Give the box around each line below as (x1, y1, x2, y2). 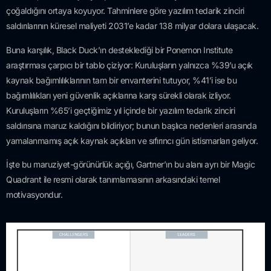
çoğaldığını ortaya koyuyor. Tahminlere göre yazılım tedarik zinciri (6, 5, 244, 16)
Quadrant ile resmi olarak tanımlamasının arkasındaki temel (6, 174, 220, 184)
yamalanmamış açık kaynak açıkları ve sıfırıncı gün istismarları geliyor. (6, 135, 258, 146)
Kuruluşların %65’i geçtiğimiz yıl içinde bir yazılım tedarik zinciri (6, 105, 235, 116)
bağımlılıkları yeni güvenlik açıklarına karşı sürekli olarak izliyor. (6, 90, 231, 100)
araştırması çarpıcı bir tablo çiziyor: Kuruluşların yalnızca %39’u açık (6, 59, 253, 70)
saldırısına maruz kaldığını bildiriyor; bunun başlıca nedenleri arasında (6, 120, 256, 131)
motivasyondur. (6, 189, 62, 200)
